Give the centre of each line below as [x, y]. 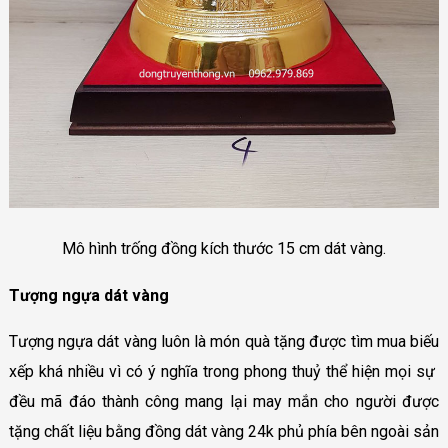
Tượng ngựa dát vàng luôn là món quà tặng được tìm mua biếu [224, 341]
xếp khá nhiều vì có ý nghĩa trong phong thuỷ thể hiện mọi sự [224, 371]
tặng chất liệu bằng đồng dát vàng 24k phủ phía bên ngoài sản [224, 431]
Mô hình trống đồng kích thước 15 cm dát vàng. [223, 248]
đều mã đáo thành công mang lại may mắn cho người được [224, 401]
